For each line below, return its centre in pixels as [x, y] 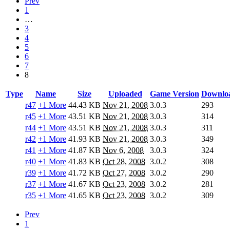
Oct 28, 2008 [124, 162]
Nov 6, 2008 [123, 150]
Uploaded [125, 94]
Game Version [175, 94]
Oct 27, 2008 [124, 173]
